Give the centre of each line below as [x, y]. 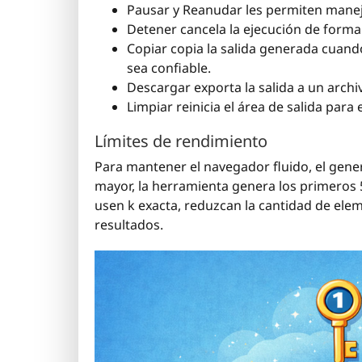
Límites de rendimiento [181, 141]
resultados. [129, 225]
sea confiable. [169, 68]
